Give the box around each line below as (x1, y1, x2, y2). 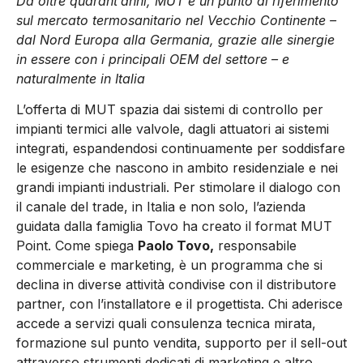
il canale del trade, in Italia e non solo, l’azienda (16, 199, 305, 216)
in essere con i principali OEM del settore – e (16, 50, 289, 67)
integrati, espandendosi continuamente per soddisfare (16, 140, 345, 157)
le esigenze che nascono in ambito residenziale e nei (16, 160, 338, 177)
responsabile (214, 237, 297, 254)
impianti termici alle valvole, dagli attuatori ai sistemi (16, 121, 329, 138)
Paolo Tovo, (138, 237, 214, 254)
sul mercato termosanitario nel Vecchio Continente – (16, 11, 336, 28)
